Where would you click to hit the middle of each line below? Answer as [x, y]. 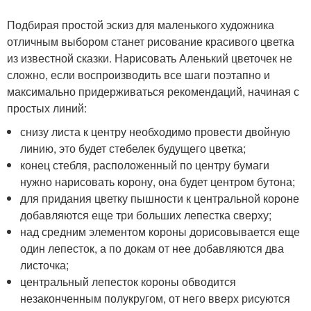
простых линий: [47, 108]
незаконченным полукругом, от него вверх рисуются [155, 298]
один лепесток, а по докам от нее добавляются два [152, 248]
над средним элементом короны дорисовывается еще [160, 231]
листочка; [45, 264]
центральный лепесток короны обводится [128, 281]
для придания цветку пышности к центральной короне [160, 198]
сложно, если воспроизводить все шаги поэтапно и [138, 74]
